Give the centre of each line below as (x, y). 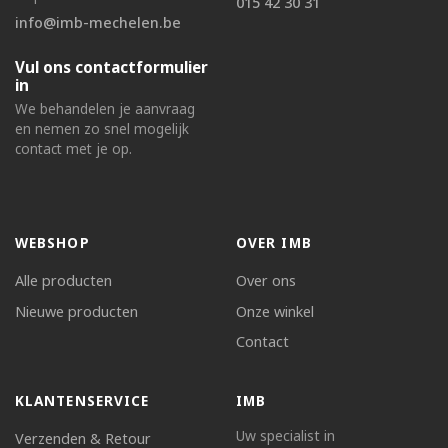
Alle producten (63, 281)
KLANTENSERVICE (82, 401)
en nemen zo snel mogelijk (102, 129)
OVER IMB (274, 243)
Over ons (266, 281)
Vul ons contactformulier (111, 67)
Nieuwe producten (76, 311)
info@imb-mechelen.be (98, 23)
